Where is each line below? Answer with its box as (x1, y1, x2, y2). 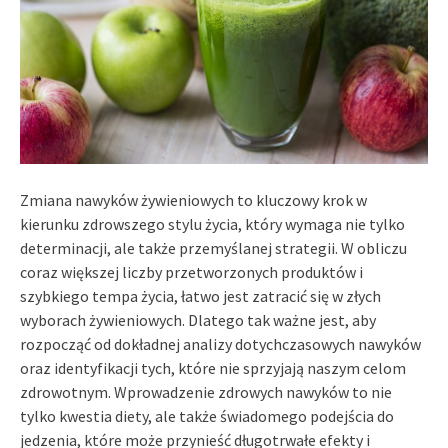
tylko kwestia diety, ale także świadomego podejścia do (20, 405, 394, 426)
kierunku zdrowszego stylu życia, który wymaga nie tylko (20, 213, 405, 234)
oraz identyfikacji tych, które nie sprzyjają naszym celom (20, 357, 406, 378)
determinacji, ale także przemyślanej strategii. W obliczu (20, 237, 407, 258)
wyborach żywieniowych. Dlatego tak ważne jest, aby (20, 309, 376, 330)
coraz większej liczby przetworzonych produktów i (20, 261, 363, 282)
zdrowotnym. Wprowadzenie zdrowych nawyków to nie (20, 381, 392, 402)
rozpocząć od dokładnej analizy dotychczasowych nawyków (20, 333, 421, 354)
